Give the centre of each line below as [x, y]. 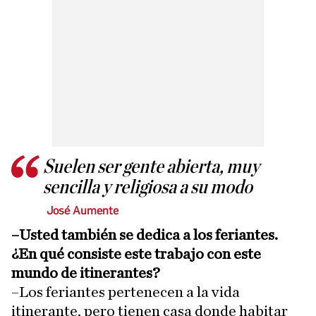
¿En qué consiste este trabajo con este [136, 254]
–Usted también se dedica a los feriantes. [145, 235]
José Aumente [83, 211]
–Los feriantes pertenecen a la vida [126, 292]
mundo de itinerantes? [86, 273]
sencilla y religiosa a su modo [148, 188]
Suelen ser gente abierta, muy [151, 168]
